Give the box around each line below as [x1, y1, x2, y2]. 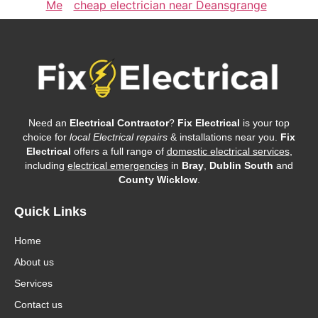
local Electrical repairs [70, 131, 168, 143]
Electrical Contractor [70, 116, 169, 128]
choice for [23, 131, 70, 143]
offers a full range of [70, 145, 167, 157]
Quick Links [14, 204, 87, 219]
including [25, 159, 67, 171]
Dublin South [209, 159, 273, 171]
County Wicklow [118, 173, 197, 185]
